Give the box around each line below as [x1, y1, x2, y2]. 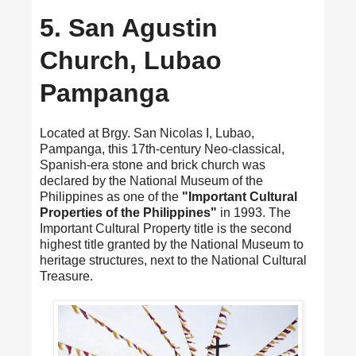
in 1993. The [217, 205, 291, 219]
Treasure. [40, 269, 93, 283]
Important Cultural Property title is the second [40, 221, 292, 235]
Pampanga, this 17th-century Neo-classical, [40, 141, 284, 156]
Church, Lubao [40, 45, 222, 75]
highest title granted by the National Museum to [40, 237, 304, 251]
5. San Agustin [40, 13, 218, 42]
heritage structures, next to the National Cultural [40, 253, 307, 267]
